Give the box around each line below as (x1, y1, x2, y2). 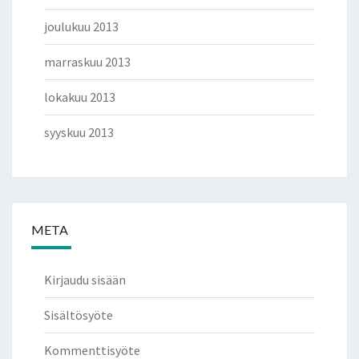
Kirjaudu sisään (44, 272, 126, 288)
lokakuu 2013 (44, 89, 115, 105)
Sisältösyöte (44, 307, 113, 323)
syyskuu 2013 (44, 124, 114, 140)
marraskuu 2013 (44, 54, 131, 70)
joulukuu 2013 (44, 18, 119, 34)
